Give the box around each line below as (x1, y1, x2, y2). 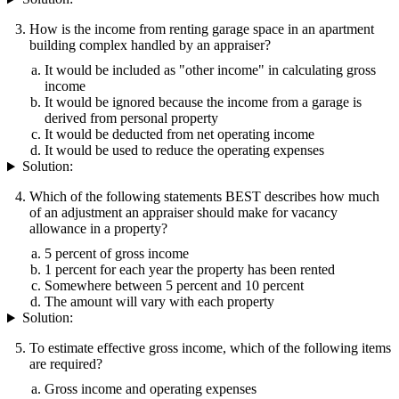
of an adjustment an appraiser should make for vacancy (29, 205, 338, 221)
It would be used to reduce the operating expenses (45, 142, 324, 159)
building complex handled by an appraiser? (29, 37, 271, 53)
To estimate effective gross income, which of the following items (29, 340, 391, 356)
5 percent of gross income (45, 246, 189, 262)
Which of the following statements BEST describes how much (29, 189, 379, 205)
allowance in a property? (29, 221, 167, 237)
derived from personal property (45, 110, 218, 126)
